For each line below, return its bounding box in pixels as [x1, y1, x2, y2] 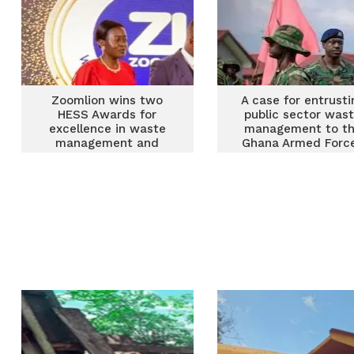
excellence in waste [48, 122, 166, 136]
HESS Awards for [58, 107, 157, 122]
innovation [77, 150, 138, 164]
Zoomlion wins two [51, 93, 164, 107]
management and [55, 136, 160, 150]
